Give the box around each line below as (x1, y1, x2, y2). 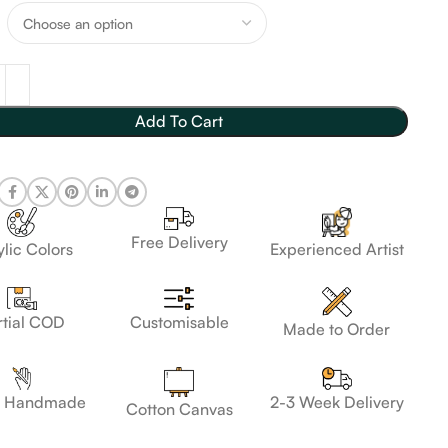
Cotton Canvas (125, 399, 233, 420)
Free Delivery (130, 232, 228, 253)
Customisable (129, 311, 229, 332)
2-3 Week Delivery (269, 392, 404, 413)
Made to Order (283, 319, 391, 340)
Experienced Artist (269, 239, 404, 260)
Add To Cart (135, 111, 224, 131)
